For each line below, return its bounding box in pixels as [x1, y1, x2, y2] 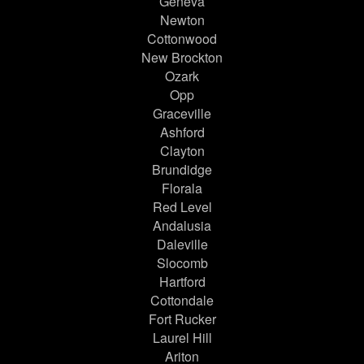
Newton [159, 11, 205, 30]
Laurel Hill [152, 328, 212, 348]
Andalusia [153, 216, 211, 236]
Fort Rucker [148, 310, 216, 329]
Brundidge [152, 160, 212, 180]
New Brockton [141, 48, 223, 67]
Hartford [158, 272, 206, 292]
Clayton [159, 141, 205, 161]
